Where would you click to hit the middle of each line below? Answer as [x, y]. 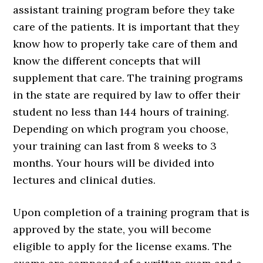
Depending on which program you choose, [121, 129]
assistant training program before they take [124, 10]
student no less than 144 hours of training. [121, 112]
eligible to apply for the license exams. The [123, 247]
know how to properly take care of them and [126, 44]
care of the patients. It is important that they [127, 27]
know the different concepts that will [107, 61]
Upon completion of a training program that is [131, 213]
